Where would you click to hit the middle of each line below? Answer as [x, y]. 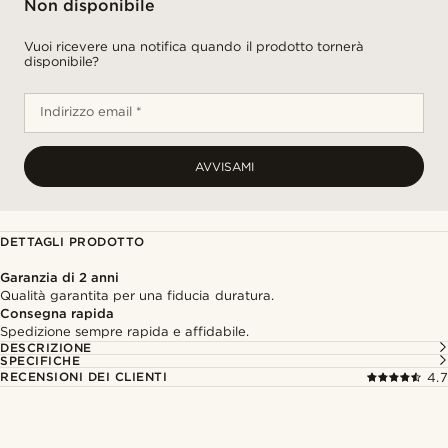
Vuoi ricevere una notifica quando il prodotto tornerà [194, 46]
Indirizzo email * [91, 111]
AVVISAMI [224, 166]
